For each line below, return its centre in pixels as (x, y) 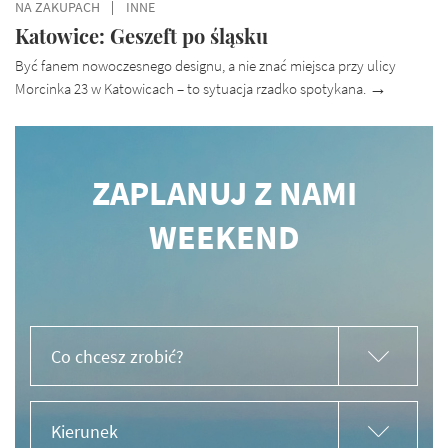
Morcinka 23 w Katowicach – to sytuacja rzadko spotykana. (192, 88)
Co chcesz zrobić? (117, 356)
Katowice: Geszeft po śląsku (141, 35)
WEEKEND (224, 236)
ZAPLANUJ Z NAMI (224, 192)
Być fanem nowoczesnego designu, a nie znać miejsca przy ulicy (205, 65)
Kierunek (84, 431)
